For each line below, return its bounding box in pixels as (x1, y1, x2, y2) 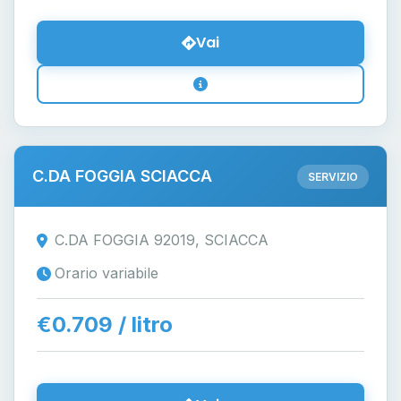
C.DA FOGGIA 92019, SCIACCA (55, 231, 269, 249)
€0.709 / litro (37, 311, 173, 337)
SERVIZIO (308, 169, 358, 183)
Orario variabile (55, 264, 158, 282)
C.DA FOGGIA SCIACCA (32, 166, 212, 185)
